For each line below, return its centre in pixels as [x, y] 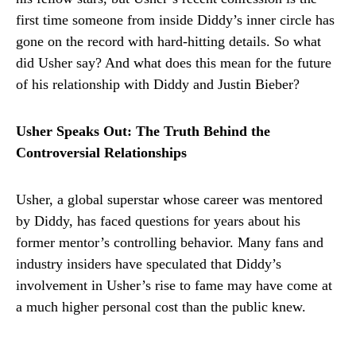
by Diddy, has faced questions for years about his [158, 221]
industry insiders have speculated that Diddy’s [149, 264]
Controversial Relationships [101, 153]
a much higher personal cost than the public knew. [161, 307]
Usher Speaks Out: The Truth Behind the [143, 132]
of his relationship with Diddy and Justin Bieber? [158, 85]
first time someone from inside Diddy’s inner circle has [175, 20]
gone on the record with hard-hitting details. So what [168, 42]
